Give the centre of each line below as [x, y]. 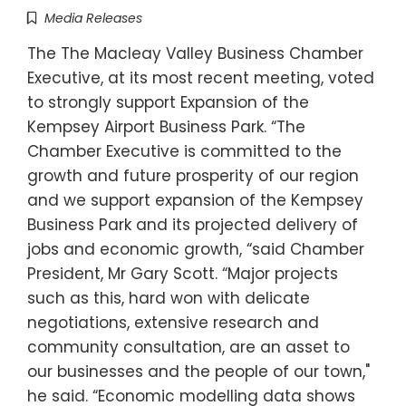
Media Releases [93, 19]
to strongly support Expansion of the [168, 103]
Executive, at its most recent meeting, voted [201, 78]
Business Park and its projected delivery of [193, 225]
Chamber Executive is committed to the [184, 152]
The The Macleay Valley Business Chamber [195, 54]
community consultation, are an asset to [188, 348]
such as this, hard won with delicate [169, 299]
